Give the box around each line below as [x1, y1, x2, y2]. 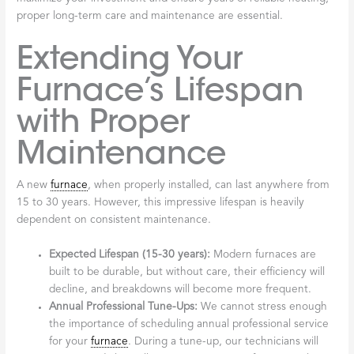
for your [49, 336, 92, 347]
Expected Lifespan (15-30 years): [49, 249, 211, 260]
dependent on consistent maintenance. [17, 214, 212, 225]
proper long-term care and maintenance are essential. [17, 10, 284, 21]
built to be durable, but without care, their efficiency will [49, 266, 326, 277]
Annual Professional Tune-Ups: [49, 301, 198, 312]
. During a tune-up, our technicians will [128, 336, 319, 347]
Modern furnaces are [210, 249, 317, 260]
